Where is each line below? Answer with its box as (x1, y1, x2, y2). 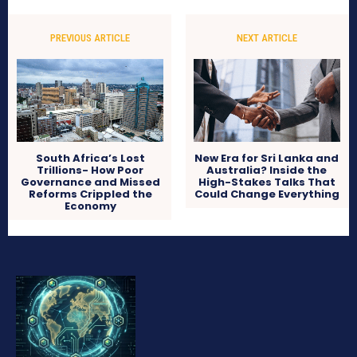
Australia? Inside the (206, 163, 328, 178)
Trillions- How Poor (37, 163, 144, 178)
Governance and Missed (20, 175, 160, 190)
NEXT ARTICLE (236, 32, 297, 45)
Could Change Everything (194, 186, 339, 202)
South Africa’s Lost (35, 151, 145, 167)
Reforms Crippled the (28, 186, 152, 202)
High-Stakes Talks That (198, 175, 335, 190)
